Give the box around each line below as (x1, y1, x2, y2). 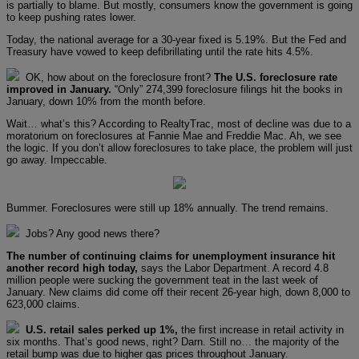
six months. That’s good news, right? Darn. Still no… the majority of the (6, 335, 339, 348)
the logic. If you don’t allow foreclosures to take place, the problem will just (6, 141, 353, 154)
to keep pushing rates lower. (6, 10, 136, 23)
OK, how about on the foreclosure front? (19, 71, 214, 83)
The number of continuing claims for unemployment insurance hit (6, 249, 335, 262)
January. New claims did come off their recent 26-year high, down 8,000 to (6, 285, 350, 298)
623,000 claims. (6, 297, 80, 310)
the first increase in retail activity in (178, 323, 344, 336)
